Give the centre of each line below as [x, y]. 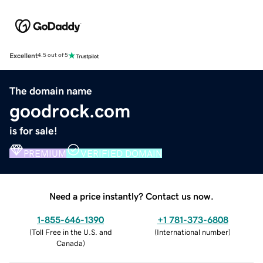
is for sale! [33, 131]
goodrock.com [70, 111]
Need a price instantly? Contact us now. [131, 196]
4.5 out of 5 [53, 55]
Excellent [23, 55]
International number [193, 232]
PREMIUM [45, 153]
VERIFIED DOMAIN [121, 153]
